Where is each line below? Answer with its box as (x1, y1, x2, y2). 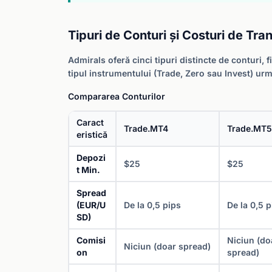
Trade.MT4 (124, 123, 168, 134)
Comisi (76, 235, 106, 245)
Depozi (76, 152, 106, 163)
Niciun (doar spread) (124, 241, 211, 251)
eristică (76, 129, 107, 140)
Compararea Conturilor (68, 91, 165, 101)
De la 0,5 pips (124, 200, 181, 210)
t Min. (76, 165, 100, 175)
